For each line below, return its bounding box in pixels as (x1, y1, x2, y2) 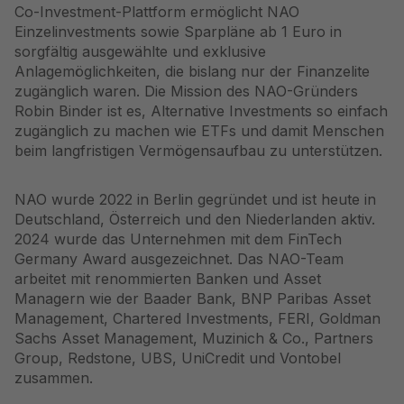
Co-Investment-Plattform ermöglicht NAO (14, 3, 299, 21)
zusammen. (14, 369, 93, 387)
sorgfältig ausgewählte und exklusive (14, 42, 266, 60)
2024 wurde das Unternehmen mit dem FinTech (14, 230, 342, 248)
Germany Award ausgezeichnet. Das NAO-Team (14, 250, 344, 268)
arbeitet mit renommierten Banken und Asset (14, 270, 321, 288)
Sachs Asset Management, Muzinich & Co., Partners (14, 329, 373, 347)
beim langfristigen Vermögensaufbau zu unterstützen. (14, 142, 387, 160)
